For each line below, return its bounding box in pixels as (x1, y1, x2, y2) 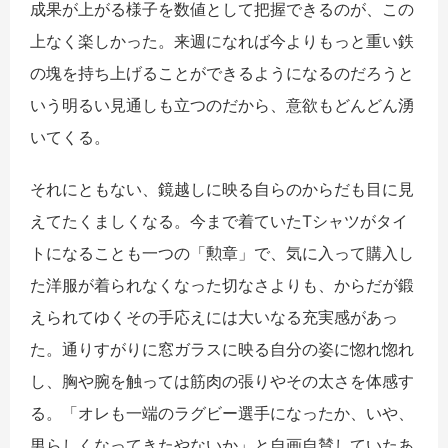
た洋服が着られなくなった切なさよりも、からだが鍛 (30, 274, 414, 295)
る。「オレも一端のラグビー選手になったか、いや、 (30, 402, 414, 423)
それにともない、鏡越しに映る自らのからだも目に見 (30, 178, 414, 199)
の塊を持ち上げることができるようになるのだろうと (30, 62, 414, 83)
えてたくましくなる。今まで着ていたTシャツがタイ (30, 210, 408, 231)
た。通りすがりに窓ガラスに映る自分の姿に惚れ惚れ (30, 338, 414, 359)
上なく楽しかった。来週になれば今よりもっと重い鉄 (30, 30, 414, 51)
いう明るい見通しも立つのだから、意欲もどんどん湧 (30, 94, 414, 115)
